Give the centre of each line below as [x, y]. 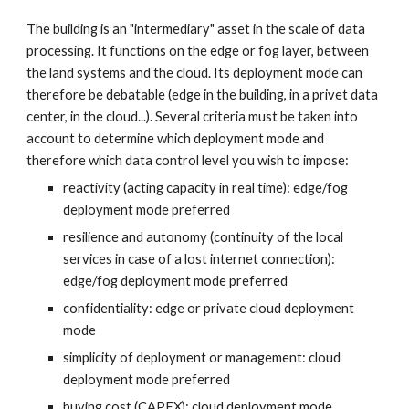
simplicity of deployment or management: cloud [202, 357]
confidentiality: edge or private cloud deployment [209, 308]
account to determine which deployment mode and [176, 138]
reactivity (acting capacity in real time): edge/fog [206, 188]
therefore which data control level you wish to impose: [188, 160]
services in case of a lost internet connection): [199, 259]
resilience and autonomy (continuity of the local [204, 237]
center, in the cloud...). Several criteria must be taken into [193, 116]
